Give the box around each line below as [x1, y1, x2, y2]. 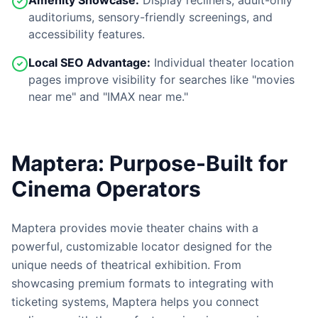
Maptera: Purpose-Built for [11, 150, 287, 176]
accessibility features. [28, 27, 145, 41]
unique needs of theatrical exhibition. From [11, 258, 241, 272]
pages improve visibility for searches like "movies [28, 72, 295, 87]
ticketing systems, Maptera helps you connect [11, 295, 259, 309]
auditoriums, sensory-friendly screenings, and [28, 10, 273, 24]
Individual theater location [150, 55, 294, 70]
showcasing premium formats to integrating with [11, 276, 273, 290]
